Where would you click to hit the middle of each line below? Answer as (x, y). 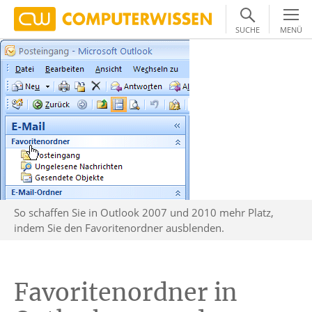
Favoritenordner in (126, 292)
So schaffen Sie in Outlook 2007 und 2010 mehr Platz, (144, 212)
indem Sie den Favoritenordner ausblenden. (119, 228)
